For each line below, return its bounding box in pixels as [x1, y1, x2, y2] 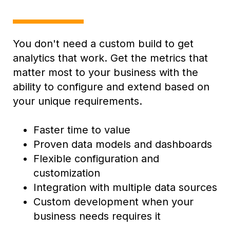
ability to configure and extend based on [13, 81, 209, 93]
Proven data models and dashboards [33, 138, 212, 151]
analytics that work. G [13, 52, 118, 65]
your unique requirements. [13, 95, 142, 108]
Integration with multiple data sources [33, 181, 217, 194]
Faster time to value [33, 124, 130, 137]
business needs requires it [33, 210, 161, 223]
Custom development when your [33, 196, 194, 208]
